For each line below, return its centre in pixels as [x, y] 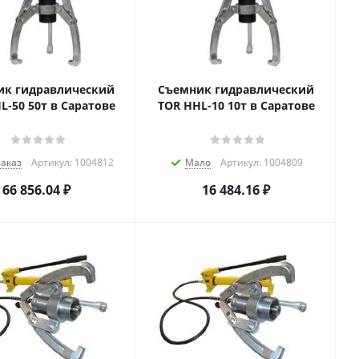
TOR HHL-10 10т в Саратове [236, 105]
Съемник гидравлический [236, 89]
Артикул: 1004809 [262, 162]
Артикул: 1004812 [73, 162]
